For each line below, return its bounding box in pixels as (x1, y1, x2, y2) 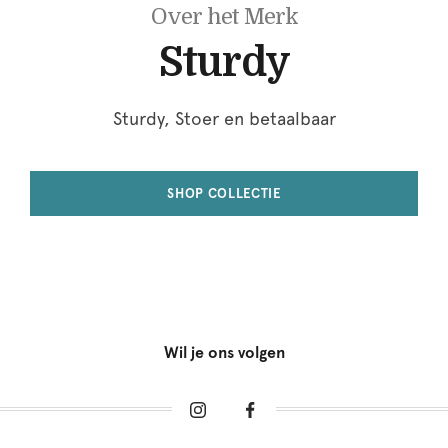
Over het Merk (150, 3, 298, 29)
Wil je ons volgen (163, 342, 285, 362)
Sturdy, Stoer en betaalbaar (112, 107, 336, 129)
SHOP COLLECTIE (167, 185, 281, 201)
